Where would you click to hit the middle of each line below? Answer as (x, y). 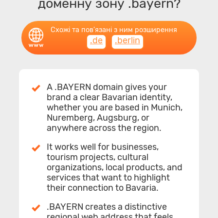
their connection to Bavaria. (103, 188)
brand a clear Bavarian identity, (109, 97)
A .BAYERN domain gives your (107, 87)
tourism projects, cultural (98, 157)
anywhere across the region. (104, 128)
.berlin (127, 40)
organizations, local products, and (115, 167)
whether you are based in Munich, (115, 107)
